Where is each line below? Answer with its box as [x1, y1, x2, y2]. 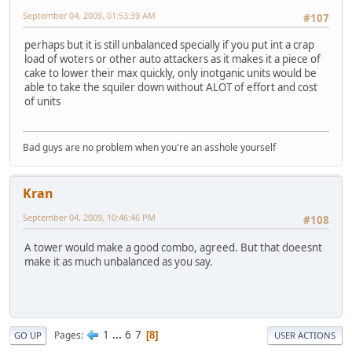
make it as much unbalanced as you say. [24, 254, 213, 269]
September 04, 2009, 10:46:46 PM [23, 211, 156, 224]
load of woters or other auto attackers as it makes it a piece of [24, 52, 321, 67]
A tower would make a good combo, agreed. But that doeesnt [24, 240, 322, 255]
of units [24, 94, 60, 109]
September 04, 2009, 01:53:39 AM [23, 9, 156, 21]
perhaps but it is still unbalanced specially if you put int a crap [24, 38, 314, 53]
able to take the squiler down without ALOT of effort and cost [24, 80, 317, 95]
